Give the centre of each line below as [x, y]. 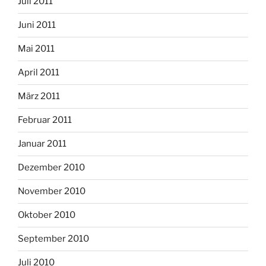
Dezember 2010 [51, 168]
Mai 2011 [36, 49]
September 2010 [53, 239]
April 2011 [39, 73]
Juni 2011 [37, 25]
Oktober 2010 [47, 215]
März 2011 [39, 96]
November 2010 [52, 191]
